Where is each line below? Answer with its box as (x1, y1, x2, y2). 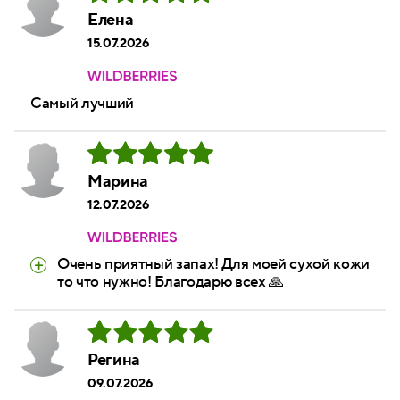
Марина (87, 171, 148, 192)
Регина (87, 350, 140, 371)
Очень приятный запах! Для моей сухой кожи (57, 254, 371, 275)
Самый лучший (30, 93, 134, 113)
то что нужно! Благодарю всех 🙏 (57, 272, 284, 293)
